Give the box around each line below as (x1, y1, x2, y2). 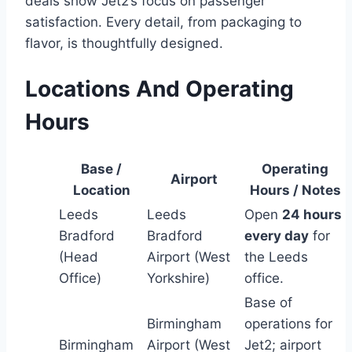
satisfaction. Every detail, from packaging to (25, 13, 302, 30)
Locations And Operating (25, 75, 294, 103)
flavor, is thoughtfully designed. (25, 35, 223, 51)
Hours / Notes (249, 182, 341, 199)
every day (244, 228, 309, 244)
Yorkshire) (147, 270, 210, 287)
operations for (244, 316, 332, 332)
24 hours (282, 207, 342, 223)
